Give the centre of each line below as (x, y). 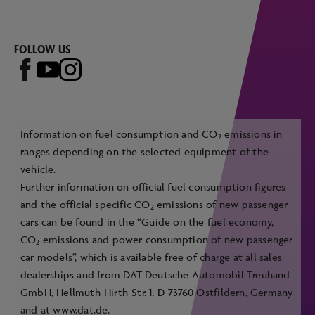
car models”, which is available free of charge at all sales (151, 257)
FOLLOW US (43, 49)
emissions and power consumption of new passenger (166, 239)
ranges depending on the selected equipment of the (144, 151)
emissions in (252, 134)
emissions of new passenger (221, 204)
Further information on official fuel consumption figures (153, 186)
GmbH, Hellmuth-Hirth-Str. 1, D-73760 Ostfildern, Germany (157, 292)
